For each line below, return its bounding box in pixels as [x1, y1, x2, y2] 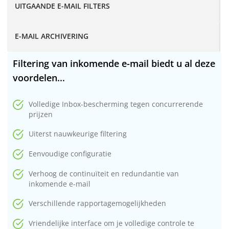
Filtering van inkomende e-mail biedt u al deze [13, 57, 215, 70]
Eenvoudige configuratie [29, 149, 111, 159]
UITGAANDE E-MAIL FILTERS [15, 1, 110, 11]
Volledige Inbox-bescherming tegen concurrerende [29, 99, 203, 109]
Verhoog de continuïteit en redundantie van [29, 169, 179, 179]
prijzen [29, 109, 53, 120]
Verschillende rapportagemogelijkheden [29, 198, 166, 209]
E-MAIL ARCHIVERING [15, 31, 88, 41]
